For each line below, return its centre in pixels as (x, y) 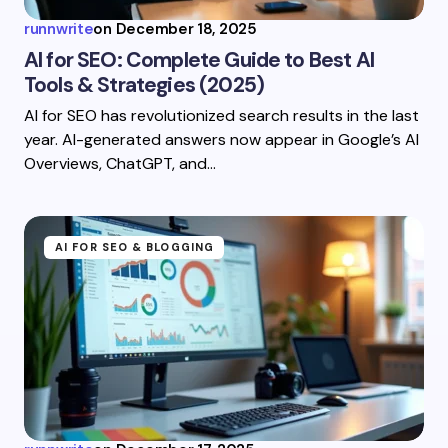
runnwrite (59, 29)
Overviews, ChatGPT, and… (120, 163)
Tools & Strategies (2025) (144, 85)
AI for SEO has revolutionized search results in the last (221, 115)
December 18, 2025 (186, 29)
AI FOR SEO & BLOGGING (135, 247)
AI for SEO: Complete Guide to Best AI (199, 60)
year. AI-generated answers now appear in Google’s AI (221, 139)
